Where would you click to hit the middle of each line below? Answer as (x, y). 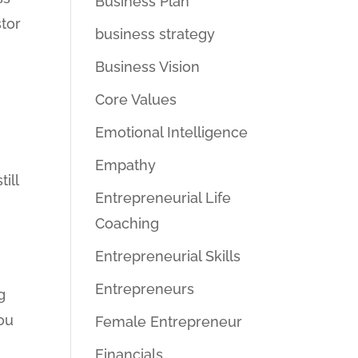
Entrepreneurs (145, 289)
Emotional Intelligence (172, 132)
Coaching (127, 223)
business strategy (155, 34)
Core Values (136, 99)
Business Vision (148, 67)
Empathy (126, 165)
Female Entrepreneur (169, 322)
